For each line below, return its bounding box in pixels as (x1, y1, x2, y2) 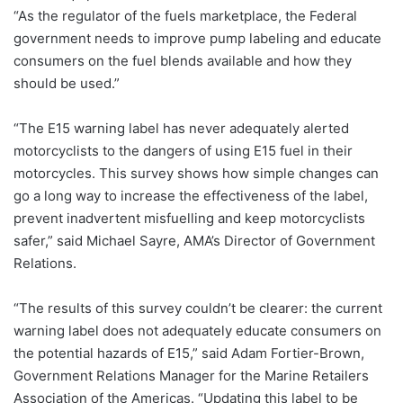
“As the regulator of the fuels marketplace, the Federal (13, 7, 357, 24)
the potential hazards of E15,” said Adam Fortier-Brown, (13, 345, 364, 362)
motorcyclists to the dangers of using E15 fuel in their (13, 142, 353, 159)
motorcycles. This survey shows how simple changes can (13, 165, 379, 182)
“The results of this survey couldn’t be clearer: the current (13, 300, 382, 317)
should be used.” (13, 75, 120, 92)
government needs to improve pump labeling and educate (13, 30, 381, 47)
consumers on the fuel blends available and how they (13, 52, 352, 69)
